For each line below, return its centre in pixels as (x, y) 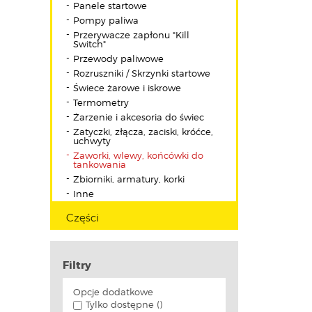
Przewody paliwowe (118, 60)
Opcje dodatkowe (113, 293)
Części (83, 218)
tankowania (100, 165)
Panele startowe (110, 7)
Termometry (101, 103)
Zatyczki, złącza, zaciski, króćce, (143, 133)
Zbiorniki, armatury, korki (129, 180)
